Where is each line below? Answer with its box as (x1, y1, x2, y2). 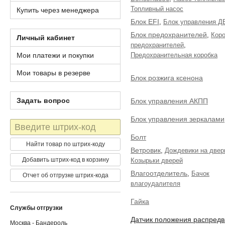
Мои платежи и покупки (17, 51, 94, 59)
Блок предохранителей (131, 31, 207, 39)
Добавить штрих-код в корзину (22, 156, 109, 163)
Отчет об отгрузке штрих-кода (22, 172, 108, 179)
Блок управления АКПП (131, 97, 208, 105)
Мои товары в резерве (17, 69, 90, 77)
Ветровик (131, 146, 161, 154)
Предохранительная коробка (131, 52, 217, 59)
